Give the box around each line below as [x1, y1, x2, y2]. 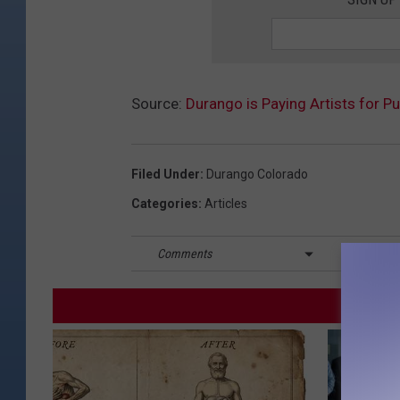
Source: [131, 95, 186, 113]
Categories [131, 196, 198, 212]
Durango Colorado [206, 167, 308, 182]
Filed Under [131, 167, 200, 182]
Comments [157, 246, 212, 261]
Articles [204, 196, 247, 212]
